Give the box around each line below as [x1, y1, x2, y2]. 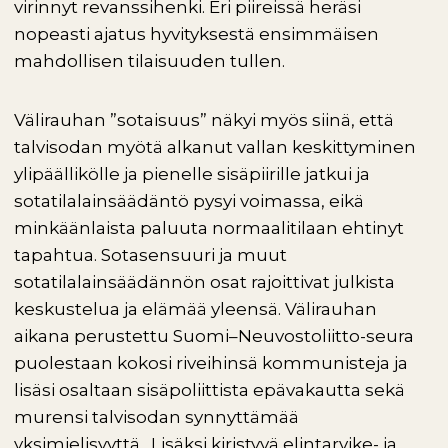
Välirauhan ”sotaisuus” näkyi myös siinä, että [14, 110, 394, 130]
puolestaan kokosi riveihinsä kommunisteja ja [14, 353, 408, 373]
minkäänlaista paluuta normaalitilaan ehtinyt [14, 218, 404, 238]
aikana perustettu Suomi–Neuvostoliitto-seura [14, 326, 414, 346]
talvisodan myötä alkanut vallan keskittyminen [14, 137, 416, 157]
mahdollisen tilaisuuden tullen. [14, 51, 293, 71]
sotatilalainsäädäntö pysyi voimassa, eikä [14, 191, 364, 211]
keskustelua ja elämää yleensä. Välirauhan [14, 299, 377, 319]
